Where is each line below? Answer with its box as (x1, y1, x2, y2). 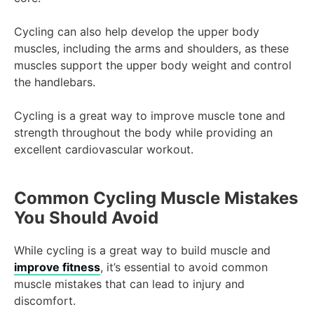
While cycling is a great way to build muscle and (14, 243, 271, 258)
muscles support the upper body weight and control (14, 58, 292, 73)
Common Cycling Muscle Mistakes (14, 188, 298, 209)
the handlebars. (14, 75, 95, 90)
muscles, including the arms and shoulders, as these (14, 41, 289, 56)
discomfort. (14, 294, 76, 308)
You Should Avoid (14, 207, 158, 228)
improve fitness (14, 260, 100, 275)
